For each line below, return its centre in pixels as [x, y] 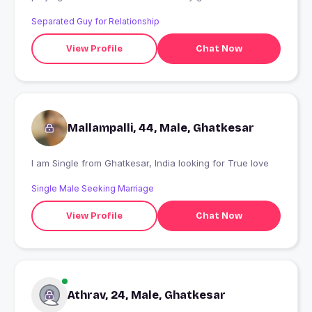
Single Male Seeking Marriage [93, 189]
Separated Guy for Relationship [95, 22]
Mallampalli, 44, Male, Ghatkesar [161, 128]
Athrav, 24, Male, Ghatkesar [147, 295]
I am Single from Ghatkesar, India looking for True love [187, 163]
